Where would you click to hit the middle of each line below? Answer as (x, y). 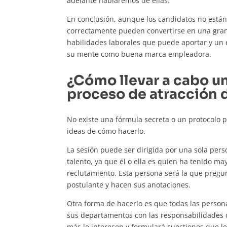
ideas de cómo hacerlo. (106, 131)
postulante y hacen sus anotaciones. (129, 185)
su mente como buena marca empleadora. (139, 54)
